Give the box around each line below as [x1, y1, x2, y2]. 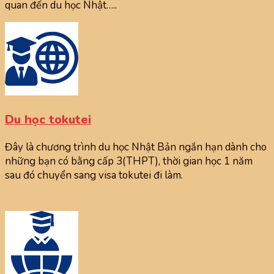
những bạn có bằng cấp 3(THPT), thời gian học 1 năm [5, 154, 253, 169]
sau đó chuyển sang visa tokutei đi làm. [5, 168, 183, 183]
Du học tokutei [5, 111, 91, 128]
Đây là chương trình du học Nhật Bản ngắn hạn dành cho [5, 140, 267, 155]
